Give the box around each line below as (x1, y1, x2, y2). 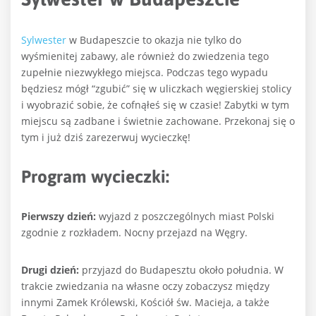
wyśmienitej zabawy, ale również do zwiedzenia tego (21, 49, 269, 63)
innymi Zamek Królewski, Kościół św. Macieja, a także (21, 296, 269, 310)
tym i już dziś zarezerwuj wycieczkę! (21, 130, 190, 145)
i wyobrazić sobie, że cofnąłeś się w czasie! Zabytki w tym (21, 98, 289, 112)
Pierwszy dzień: (21, 209, 96, 224)
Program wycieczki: (21, 166, 169, 187)
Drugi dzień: (21, 263, 79, 277)
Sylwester (21, 33, 66, 47)
